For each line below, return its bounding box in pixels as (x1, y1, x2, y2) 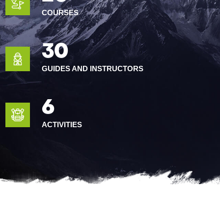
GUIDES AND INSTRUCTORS (42, 64, 144, 73)
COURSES (42, 8, 79, 17)
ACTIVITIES (42, 120, 82, 129)
